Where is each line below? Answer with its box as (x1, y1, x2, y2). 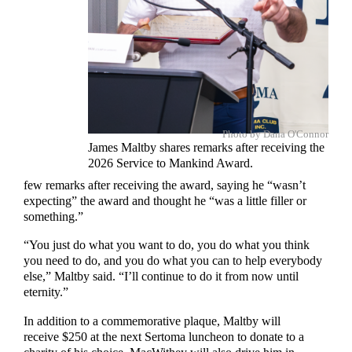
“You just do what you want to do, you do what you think (24, 238, 310, 253)
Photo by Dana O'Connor (222, 127, 328, 140)
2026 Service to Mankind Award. (87, 156, 253, 170)
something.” (24, 210, 87, 225)
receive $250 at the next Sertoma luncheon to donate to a (24, 329, 305, 344)
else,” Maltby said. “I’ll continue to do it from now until (24, 269, 299, 284)
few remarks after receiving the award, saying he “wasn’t (24, 178, 306, 193)
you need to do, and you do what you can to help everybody (24, 254, 323, 269)
